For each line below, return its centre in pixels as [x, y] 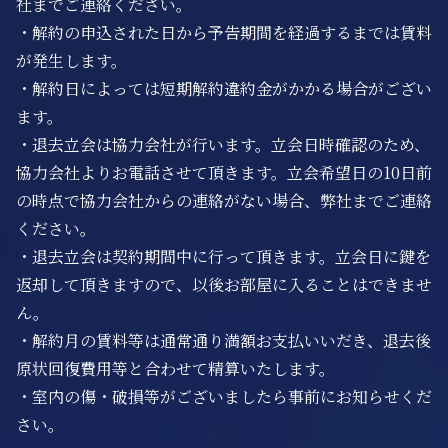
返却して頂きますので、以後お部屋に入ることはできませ [224, 284]
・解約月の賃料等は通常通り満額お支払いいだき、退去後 [223, 340]
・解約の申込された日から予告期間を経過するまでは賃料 [224, 32]
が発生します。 [71, 60]
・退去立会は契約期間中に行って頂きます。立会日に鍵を [223, 256]
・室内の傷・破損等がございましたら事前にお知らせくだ [224, 396]
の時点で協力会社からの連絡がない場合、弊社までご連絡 [224, 200]
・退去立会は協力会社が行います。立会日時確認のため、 [223, 144]
